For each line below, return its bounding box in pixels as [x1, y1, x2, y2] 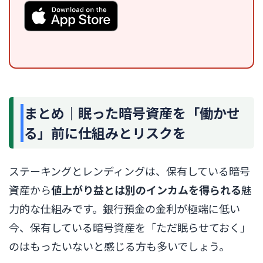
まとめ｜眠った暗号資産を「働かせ [24, 103, 240, 123]
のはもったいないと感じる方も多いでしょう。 [9, 238, 230, 254]
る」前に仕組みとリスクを [24, 123, 186, 143]
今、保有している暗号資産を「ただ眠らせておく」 [9, 220, 251, 235]
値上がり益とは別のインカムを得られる [51, 182, 241, 197]
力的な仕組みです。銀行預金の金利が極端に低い [9, 201, 240, 216]
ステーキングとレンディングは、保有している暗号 [9, 163, 250, 178]
